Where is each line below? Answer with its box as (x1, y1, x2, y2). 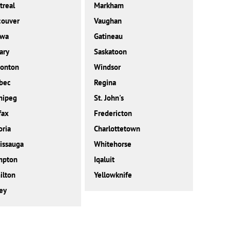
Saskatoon (93, 47, 127, 57)
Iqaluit (93, 155, 114, 165)
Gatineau (93, 31, 123, 42)
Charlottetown (93, 124, 140, 134)
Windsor (93, 62, 121, 72)
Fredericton (93, 108, 132, 119)
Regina (93, 78, 116, 88)
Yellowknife (93, 170, 132, 180)
